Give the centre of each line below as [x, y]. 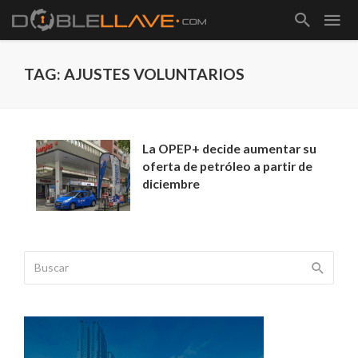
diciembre [171, 183]
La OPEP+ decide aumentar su [230, 148]
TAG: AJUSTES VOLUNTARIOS [134, 74]
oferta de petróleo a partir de [228, 166]
